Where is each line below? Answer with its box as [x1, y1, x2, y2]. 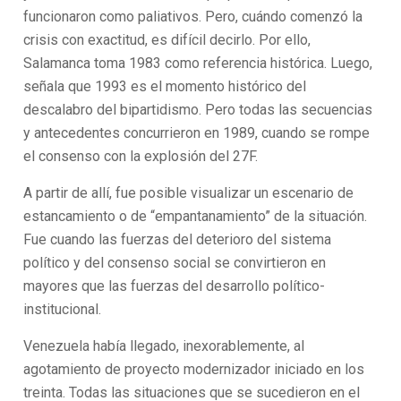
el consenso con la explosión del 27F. [23, 148, 259, 165]
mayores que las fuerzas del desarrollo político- [23, 277, 326, 294]
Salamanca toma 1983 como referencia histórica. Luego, [23, 55, 373, 72]
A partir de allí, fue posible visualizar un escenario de [23, 184, 354, 201]
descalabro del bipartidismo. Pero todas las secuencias [23, 101, 373, 118]
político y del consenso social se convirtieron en [23, 254, 327, 271]
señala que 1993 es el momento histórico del [23, 78, 307, 95]
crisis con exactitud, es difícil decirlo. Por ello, [23, 31, 311, 48]
